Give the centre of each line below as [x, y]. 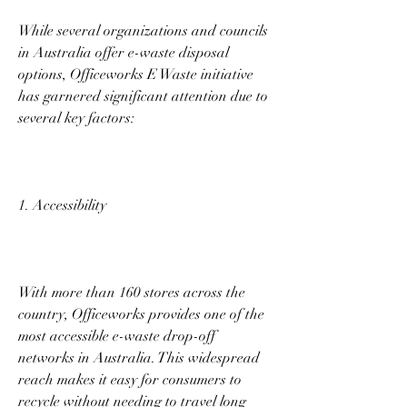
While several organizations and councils [143, 30]
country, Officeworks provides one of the [141, 314]
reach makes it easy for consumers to [130, 379]
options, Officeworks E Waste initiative [136, 74]
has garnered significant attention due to [143, 96]
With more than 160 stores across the [132, 292]
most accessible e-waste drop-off [117, 336]
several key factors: [78, 118]
